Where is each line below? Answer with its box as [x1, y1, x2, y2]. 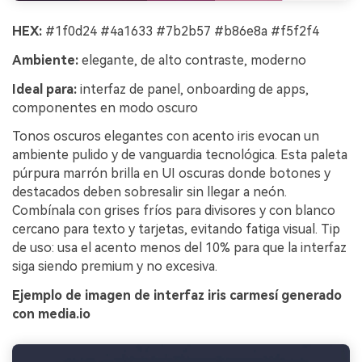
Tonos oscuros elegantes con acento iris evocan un [12, 128, 319, 145]
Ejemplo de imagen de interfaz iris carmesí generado [12, 288, 342, 304]
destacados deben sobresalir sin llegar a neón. [12, 184, 287, 200]
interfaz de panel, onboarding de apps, [77, 81, 309, 97]
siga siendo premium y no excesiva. [12, 259, 217, 275]
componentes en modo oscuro [12, 99, 198, 116]
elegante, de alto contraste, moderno [78, 52, 306, 68]
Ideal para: [12, 81, 77, 97]
